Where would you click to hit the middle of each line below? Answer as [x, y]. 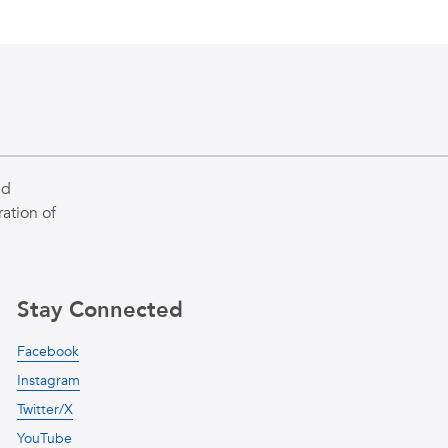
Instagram [48, 380]
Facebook [47, 351]
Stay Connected [99, 310]
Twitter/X [44, 409]
